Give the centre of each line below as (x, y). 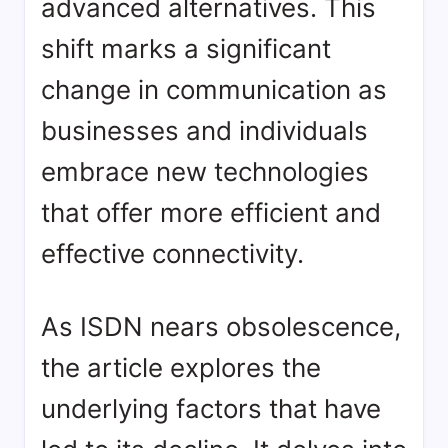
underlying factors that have (211, 409)
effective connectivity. (172, 254)
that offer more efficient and (211, 213)
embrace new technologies (205, 172)
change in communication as (214, 90)
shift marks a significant (186, 49)
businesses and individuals (204, 131)
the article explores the (181, 368)
